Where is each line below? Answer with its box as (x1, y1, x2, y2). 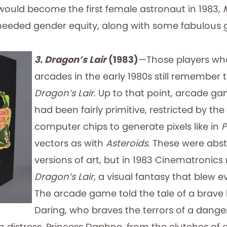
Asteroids (106, 137, 148, 149)
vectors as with (34, 137, 106, 149)
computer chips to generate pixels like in (34, 120, 221, 133)
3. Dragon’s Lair (34, 53, 106, 66)
